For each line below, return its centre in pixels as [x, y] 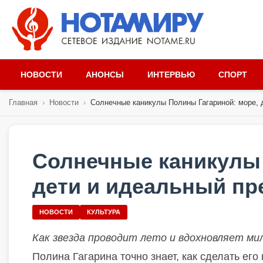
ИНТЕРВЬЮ [171, 75]
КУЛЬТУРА [104, 212]
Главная [23, 102]
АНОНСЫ [105, 75]
